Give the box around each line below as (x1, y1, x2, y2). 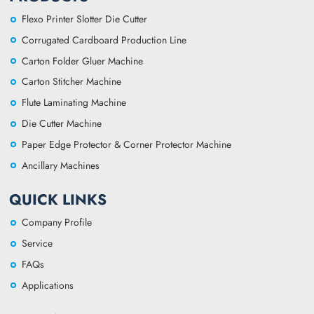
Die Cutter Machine (22, 116, 102, 130)
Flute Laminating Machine (22, 95, 127, 110)
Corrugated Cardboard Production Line (22, 32, 187, 47)
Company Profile (22, 215, 93, 230)
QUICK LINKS (9, 189, 107, 210)
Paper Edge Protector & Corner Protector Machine (22, 137, 232, 151)
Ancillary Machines (22, 158, 100, 172)
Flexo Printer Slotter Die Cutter (22, 12, 148, 27)
